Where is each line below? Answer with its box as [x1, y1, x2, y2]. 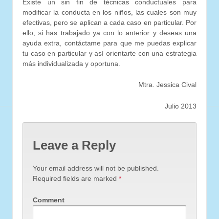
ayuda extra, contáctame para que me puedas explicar [22, 39, 197, 47]
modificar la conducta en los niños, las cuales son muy [22, 8, 197, 16]
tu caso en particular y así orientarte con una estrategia [22, 49, 197, 57]
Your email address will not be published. [33, 164, 159, 173]
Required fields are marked [33, 175, 119, 183]
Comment [33, 196, 65, 204]
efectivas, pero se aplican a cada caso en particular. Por [22, 18, 197, 26]
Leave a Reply [33, 137, 116, 153]
